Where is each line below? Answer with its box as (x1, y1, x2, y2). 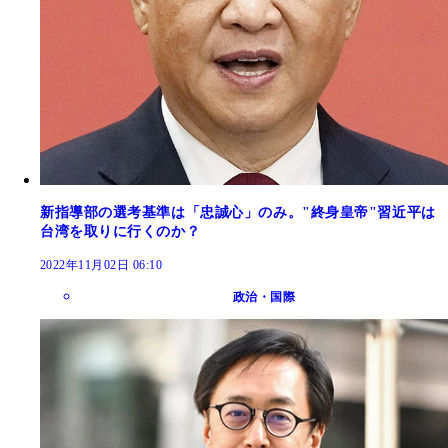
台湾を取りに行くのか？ (40, 223, 201, 239)
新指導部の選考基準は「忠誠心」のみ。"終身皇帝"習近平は (40, 204, 436, 220)
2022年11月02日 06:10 (40, 257, 163, 272)
